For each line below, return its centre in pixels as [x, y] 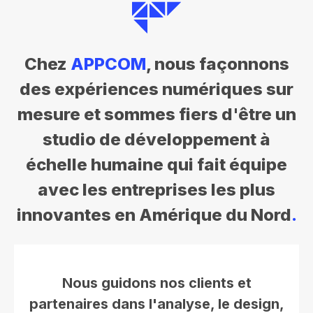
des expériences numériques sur [156, 89]
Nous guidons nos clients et [156, 283]
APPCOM [108, 64]
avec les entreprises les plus [156, 190]
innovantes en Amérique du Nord [154, 215]
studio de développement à [156, 140]
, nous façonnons [217, 64]
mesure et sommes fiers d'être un [156, 115]
